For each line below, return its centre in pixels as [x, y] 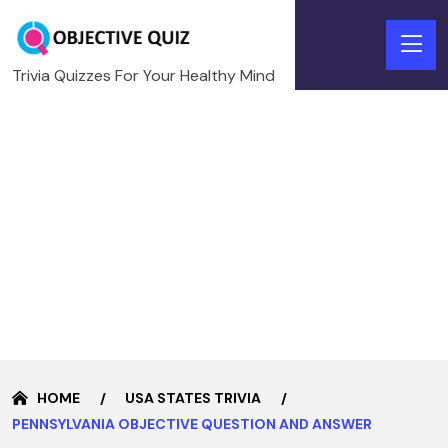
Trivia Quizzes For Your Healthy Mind [143, 75]
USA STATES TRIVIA [193, 397]
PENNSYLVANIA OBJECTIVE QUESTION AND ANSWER [192, 423]
